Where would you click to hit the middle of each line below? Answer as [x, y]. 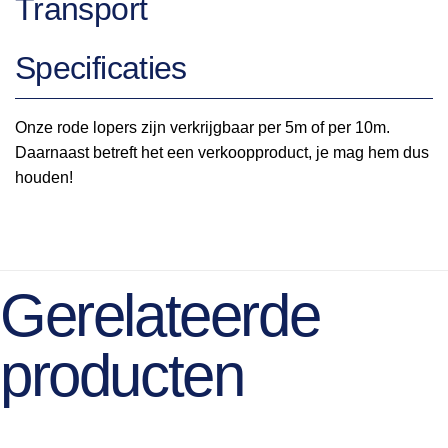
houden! [44, 177]
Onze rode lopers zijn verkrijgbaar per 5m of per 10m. [202, 127]
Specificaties [101, 67]
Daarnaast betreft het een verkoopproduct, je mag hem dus [222, 152]
